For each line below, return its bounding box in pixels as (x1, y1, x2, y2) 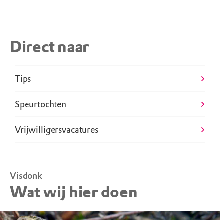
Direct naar (10, 37, 89, 56)
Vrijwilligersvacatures (15, 124, 98, 135)
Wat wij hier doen (10, 182, 137, 202)
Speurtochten (15, 98, 66, 110)
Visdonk (10, 170, 42, 181)
